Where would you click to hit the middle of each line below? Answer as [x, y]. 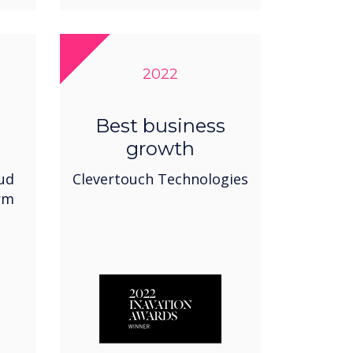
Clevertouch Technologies [160, 179]
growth [160, 149]
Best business [160, 126]
